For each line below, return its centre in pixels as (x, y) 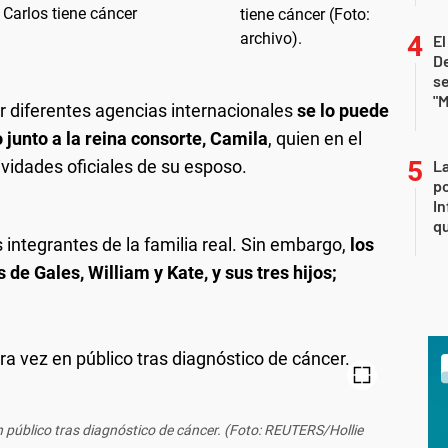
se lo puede (341, 110)
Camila (239, 138)
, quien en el (315, 138)
